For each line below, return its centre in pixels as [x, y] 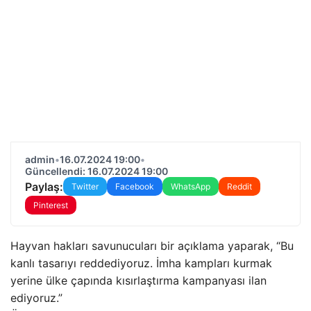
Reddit [239, 186]
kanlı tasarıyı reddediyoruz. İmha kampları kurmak [141, 263]
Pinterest [51, 205]
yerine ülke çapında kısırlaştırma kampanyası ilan [138, 280]
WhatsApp [191, 186]
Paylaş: [44, 186]
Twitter [85, 186]
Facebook [135, 186]
